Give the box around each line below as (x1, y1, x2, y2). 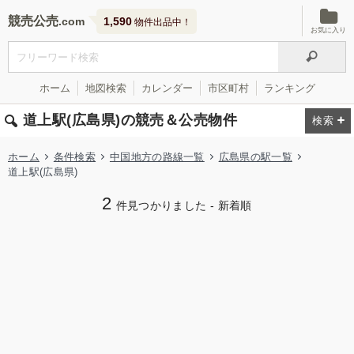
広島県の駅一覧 (218, 151, 292, 163)
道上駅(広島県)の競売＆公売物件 (23, 112, 238, 128)
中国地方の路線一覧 (109, 151, 205, 163)
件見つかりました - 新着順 (115, 200, 252, 212)
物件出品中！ (132, 17, 191, 28)
